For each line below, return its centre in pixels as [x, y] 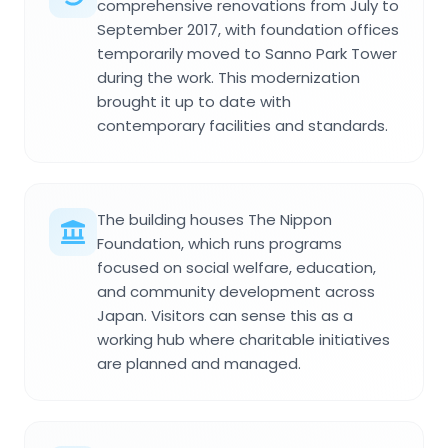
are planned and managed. [199, 364]
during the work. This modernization [228, 78]
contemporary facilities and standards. [242, 126]
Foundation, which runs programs [219, 244]
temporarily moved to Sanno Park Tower [247, 54]
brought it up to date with [194, 102]
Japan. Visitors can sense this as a [225, 316]
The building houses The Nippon [214, 220]
